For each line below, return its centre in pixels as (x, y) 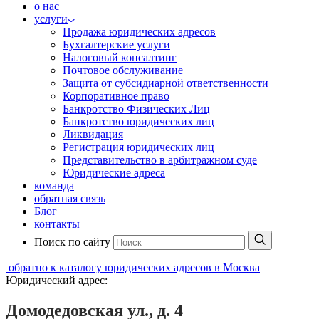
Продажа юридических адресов (139, 32)
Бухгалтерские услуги (116, 45)
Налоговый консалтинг (120, 57)
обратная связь (70, 198)
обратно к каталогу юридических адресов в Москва (134, 267)
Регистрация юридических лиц (138, 147)
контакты (57, 224)
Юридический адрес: (57, 280)
